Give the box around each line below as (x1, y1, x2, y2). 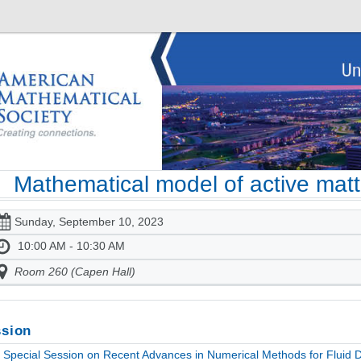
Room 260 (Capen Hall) (14, 265, 135, 279)
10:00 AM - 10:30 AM (17, 239, 125, 253)
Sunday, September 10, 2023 (14, 215, 164, 229)
